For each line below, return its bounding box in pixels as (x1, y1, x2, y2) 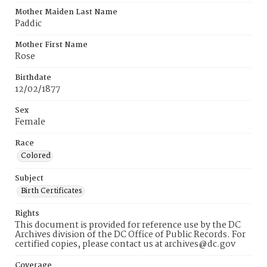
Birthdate (15, 72, 51, 84)
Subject (15, 172, 44, 185)
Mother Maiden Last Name (15, 6, 117, 18)
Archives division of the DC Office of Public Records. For (15, 228, 246, 242)
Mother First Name (15, 39, 88, 51)
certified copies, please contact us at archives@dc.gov (15, 237, 235, 252)
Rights (15, 207, 39, 220)
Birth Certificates (21, 185, 82, 197)
